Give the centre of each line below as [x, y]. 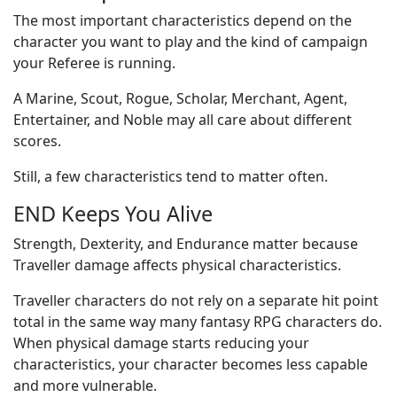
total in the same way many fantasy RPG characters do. [198, 322]
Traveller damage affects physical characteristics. [177, 265]
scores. [37, 141]
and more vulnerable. [85, 385]
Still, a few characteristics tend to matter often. [171, 176]
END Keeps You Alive [113, 214]
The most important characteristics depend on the [183, 20]
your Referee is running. [94, 63]
